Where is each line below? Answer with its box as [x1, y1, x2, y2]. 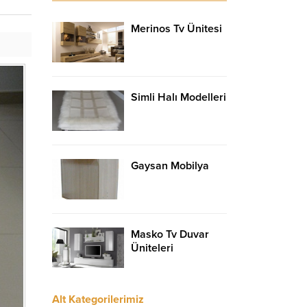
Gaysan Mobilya [131, 158, 209, 173]
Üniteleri [131, 241, 173, 255]
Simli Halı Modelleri [131, 90, 226, 104]
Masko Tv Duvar [131, 227, 209, 241]
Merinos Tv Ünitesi [131, 21, 222, 36]
